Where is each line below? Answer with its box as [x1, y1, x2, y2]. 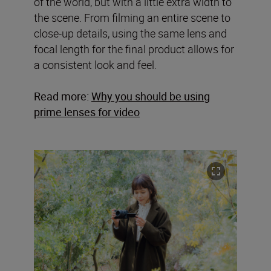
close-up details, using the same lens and [34, 26, 227, 41]
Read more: [34, 89, 91, 104]
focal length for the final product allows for [34, 42, 234, 57]
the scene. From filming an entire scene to [34, 10, 230, 25]
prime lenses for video [34, 105, 140, 120]
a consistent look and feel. [34, 57, 157, 73]
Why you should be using [91, 89, 210, 104]
